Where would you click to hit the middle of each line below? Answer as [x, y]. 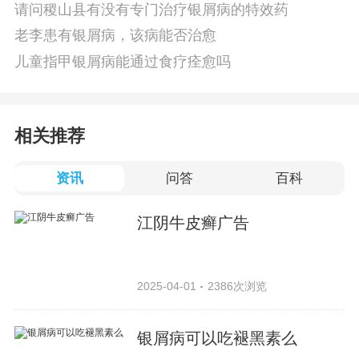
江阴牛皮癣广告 [194, 222]
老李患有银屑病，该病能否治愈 [115, 36]
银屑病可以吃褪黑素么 [218, 338]
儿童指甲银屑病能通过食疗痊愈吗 [122, 62]
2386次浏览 [237, 286]
